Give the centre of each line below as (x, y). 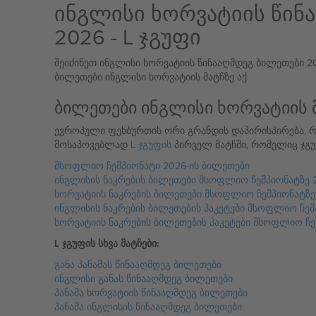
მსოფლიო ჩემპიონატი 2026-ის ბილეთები (152, 166)
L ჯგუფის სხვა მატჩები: (107, 243)
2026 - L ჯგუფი (127, 37)
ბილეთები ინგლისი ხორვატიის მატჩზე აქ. (151, 77)
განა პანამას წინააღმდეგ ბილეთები (138, 265)
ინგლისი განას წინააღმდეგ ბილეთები (143, 279)
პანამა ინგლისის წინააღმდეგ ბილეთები (148, 307)
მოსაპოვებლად (92, 145)
